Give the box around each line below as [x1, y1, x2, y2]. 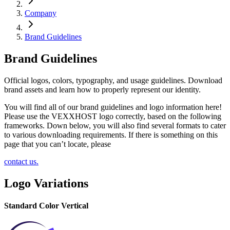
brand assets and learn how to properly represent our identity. [4, 85, 201, 94]
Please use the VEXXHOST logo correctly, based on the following [4, 111, 221, 121]
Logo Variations [4, 176, 88, 190]
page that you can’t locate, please [4, 139, 111, 148]
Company [25, 9, 56, 17]
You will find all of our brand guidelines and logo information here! [4, 102, 222, 111]
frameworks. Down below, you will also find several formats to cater [4, 121, 226, 130]
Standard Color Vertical [4, 201, 88, 210]
